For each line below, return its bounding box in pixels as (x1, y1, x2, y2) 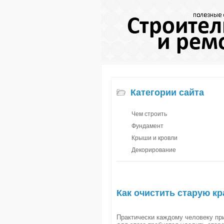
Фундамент (131, 122, 163, 129)
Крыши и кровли (131, 134, 177, 141)
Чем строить (131, 110, 167, 117)
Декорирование (131, 146, 176, 153)
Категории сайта (130, 87, 204, 97)
